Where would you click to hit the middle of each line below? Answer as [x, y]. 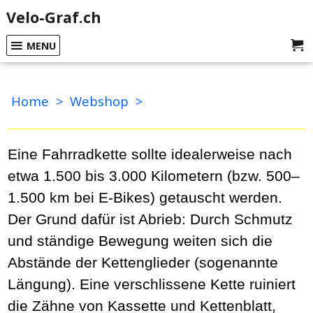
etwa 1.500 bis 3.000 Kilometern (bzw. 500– [154, 176]
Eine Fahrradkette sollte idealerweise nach [150, 154]
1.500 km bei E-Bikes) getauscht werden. [145, 198]
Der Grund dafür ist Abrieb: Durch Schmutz [150, 219]
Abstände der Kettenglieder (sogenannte [143, 263]
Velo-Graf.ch [54, 17]
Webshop [99, 101]
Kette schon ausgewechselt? [100, 118]
